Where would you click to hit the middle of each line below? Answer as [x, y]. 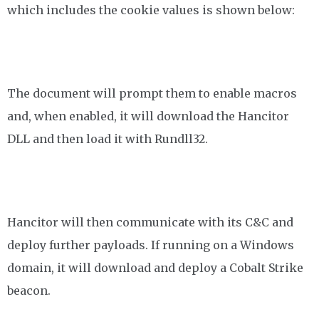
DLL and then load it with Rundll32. [108, 139]
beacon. [29, 291]
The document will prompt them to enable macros [152, 93]
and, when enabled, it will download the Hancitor [148, 116]
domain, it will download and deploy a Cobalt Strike [155, 268]
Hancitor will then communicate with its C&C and [150, 222]
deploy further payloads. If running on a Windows [151, 245]
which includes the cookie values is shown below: [151, 10]
